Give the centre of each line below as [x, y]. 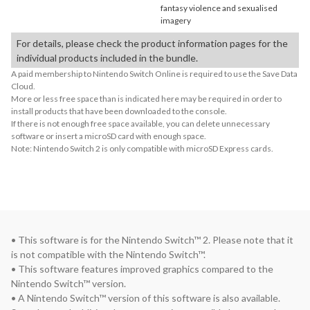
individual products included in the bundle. [107, 58]
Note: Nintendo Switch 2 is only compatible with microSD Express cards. [142, 148]
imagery [176, 20]
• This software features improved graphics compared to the [142, 269]
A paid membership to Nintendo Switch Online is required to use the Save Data [154, 74]
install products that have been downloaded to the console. [119, 111]
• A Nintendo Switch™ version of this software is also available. [146, 298]
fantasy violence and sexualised [219, 8]
